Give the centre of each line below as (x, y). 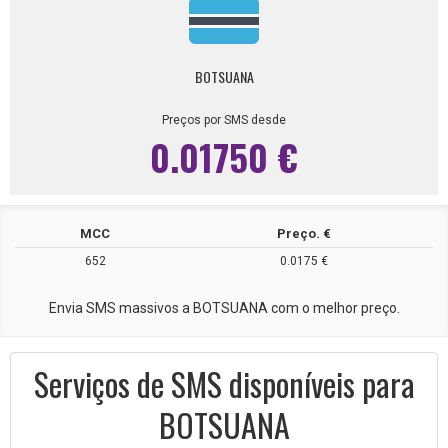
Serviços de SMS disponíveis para (224, 383)
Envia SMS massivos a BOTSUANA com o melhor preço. (224, 308)
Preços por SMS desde (224, 120)
